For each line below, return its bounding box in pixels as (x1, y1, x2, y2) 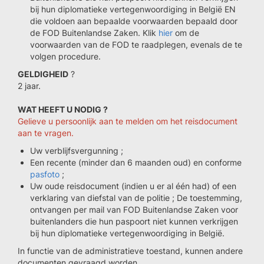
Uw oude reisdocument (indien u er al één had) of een (30, 181, 236, 191)
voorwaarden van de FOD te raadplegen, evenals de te (30, 39, 242, 49)
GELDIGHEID (18, 69, 68, 79)
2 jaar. (18, 81, 41, 91)
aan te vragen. (18, 128, 74, 138)
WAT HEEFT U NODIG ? (18, 104, 108, 114)
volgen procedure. (30, 51, 101, 61)
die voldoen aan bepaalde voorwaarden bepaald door (30, 16, 237, 26)
